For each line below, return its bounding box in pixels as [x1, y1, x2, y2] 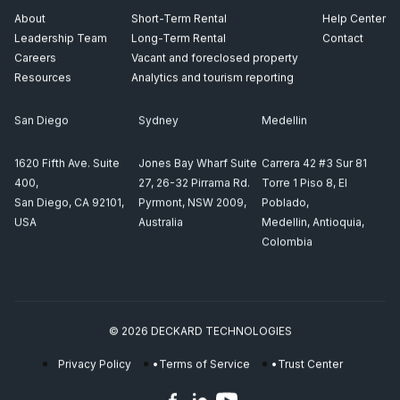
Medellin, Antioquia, [262, 214, 365, 229]
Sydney [137, 112, 179, 127]
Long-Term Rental [131, 30, 226, 45]
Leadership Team [14, 30, 107, 45]
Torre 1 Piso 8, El [262, 175, 348, 189]
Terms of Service [158, 356, 253, 371]
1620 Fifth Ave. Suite [14, 155, 120, 170]
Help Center [322, 11, 386, 25]
